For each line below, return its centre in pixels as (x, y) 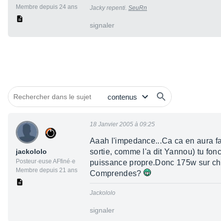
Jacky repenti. (109, 8)
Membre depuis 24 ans (47, 7)
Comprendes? (117, 174)
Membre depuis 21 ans (47, 170)
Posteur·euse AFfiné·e (46, 162)
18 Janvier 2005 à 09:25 (122, 125)
